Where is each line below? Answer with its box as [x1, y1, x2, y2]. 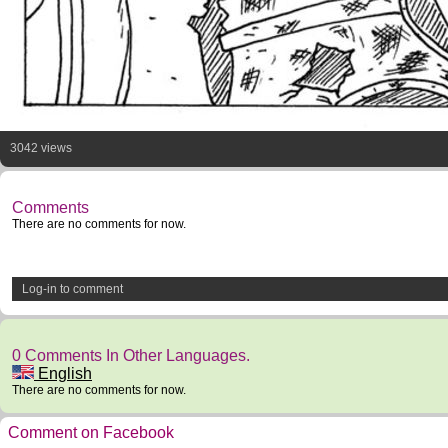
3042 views [10, 141, 72, 155]
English [34, 365, 92, 382]
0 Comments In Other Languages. [12, 347, 250, 364]
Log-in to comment [22, 282, 123, 296]
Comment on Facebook [8, 424, 174, 441]
